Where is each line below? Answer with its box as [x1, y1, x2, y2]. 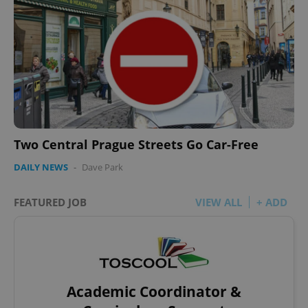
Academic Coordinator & [67, 281, 241, 301]
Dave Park [82, 160, 123, 173]
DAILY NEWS [14, 160, 68, 173]
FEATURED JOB [14, 195, 87, 209]
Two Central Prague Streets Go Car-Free [14, 135, 258, 153]
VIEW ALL [195, 195, 242, 209]
